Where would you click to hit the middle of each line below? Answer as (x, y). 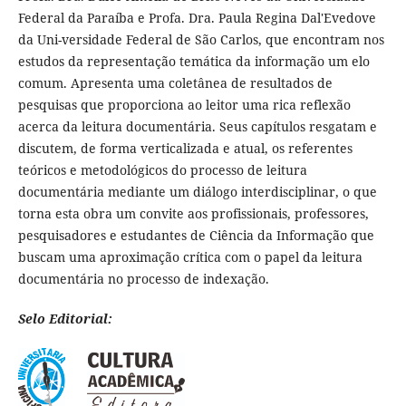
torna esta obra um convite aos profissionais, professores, (193, 213)
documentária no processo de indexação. (143, 278)
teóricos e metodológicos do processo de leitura (162, 169)
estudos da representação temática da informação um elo (193, 61)
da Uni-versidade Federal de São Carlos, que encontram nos (201, 39)
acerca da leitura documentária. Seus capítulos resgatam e (197, 126)
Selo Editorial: (65, 318)
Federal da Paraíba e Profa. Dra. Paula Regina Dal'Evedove (197, 17)
